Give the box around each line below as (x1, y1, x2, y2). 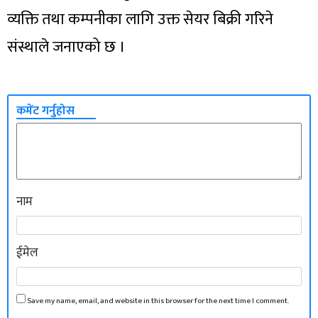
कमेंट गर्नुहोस (16, 100, 75, 121)
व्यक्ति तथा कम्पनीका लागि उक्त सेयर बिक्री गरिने (7, 6, 273, 33)
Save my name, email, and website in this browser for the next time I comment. (27, 294, 290, 308)
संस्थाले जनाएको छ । (7, 33, 126, 60)
